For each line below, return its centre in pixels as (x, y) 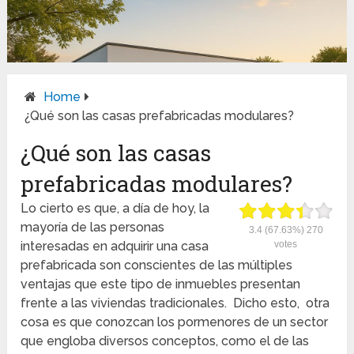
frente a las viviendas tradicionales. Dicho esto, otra (175, 303)
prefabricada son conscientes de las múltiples (157, 265)
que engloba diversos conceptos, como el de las (165, 341)
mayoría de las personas (93, 228)
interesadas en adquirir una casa (115, 247)
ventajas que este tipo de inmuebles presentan (161, 284)
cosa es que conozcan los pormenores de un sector (175, 322)
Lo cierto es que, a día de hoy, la (115, 209)
